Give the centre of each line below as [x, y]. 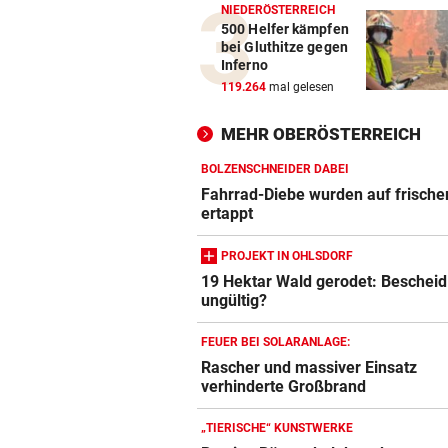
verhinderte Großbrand [284, 387]
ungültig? [234, 301]
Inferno [244, 65]
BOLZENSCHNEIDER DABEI [275, 169]
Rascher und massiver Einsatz [309, 368]
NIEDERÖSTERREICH [278, 10]
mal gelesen [300, 87]
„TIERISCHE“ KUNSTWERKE [277, 428]
